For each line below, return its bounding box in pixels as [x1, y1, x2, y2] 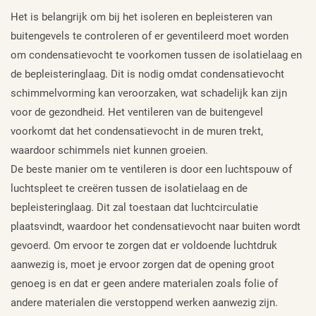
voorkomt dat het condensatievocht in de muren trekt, [11, 124, 263, 138]
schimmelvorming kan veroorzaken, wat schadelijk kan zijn [11, 86, 287, 99]
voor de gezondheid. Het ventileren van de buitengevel [11, 105, 263, 119]
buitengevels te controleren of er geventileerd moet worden [11, 29, 288, 42]
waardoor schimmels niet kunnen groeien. [11, 143, 208, 157]
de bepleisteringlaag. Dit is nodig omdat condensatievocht [11, 67, 284, 80]
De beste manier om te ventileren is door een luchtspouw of [11, 162, 292, 176]
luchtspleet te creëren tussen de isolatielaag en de [11, 181, 248, 195]
